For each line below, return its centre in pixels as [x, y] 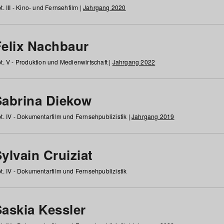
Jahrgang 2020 [104, 7]
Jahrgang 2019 [153, 116]
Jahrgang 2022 [134, 62]
